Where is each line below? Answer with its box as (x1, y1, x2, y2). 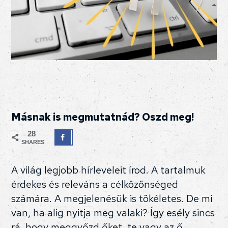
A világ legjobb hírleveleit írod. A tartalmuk (11, 163, 206, 177)
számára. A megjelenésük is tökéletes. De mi (11, 192, 213, 206)
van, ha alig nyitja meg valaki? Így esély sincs (11, 206, 215, 220)
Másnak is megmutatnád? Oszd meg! (11, 110, 194, 124)
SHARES (21, 139, 45, 146)
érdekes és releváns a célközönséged (11, 178, 179, 191)
